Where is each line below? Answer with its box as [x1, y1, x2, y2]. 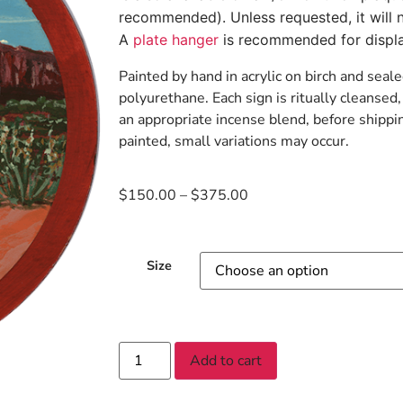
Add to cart [190, 351, 263, 372]
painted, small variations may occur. [119, 131, 349, 151]
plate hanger [133, 31, 219, 49]
